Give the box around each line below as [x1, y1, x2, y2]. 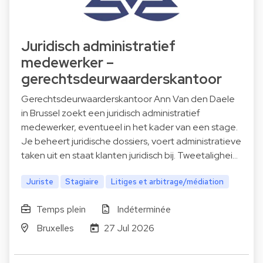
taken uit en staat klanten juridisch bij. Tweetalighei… [21, 149, 238, 162]
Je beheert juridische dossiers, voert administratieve [21, 135, 241, 148]
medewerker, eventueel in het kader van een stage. [21, 121, 238, 134]
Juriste [26, 176, 53, 187]
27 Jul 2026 [104, 221, 155, 234]
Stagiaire [65, 176, 99, 187]
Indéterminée [117, 203, 171, 215]
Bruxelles [36, 221, 74, 234]
